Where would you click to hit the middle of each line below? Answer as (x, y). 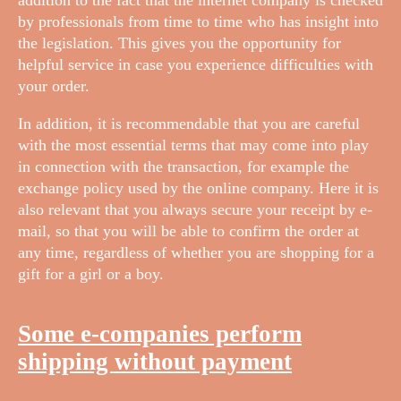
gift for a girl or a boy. (91, 273)
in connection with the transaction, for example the (183, 166)
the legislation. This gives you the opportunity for (179, 43)
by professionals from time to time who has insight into (198, 21)
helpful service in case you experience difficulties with (196, 64)
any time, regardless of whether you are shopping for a (196, 252)
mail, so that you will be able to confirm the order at (188, 230)
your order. (54, 85)
